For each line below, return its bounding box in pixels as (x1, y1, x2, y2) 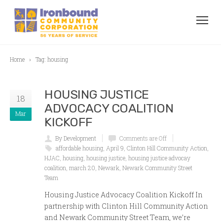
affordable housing (56, 144, 103, 152)
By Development (55, 134, 96, 142)
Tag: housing (36, 55, 68, 63)
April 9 (106, 144, 124, 152)
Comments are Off (119, 134, 167, 142)
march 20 (69, 164, 95, 172)
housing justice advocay (128, 154, 190, 162)
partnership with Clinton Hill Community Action (44, 201, 208, 211)
